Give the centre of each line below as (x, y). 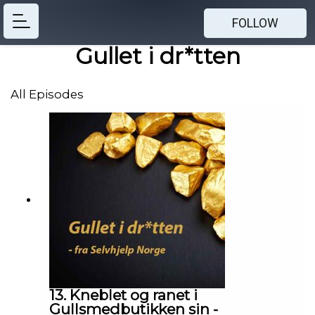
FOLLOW (255, 23)
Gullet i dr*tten (157, 56)
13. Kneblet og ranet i (123, 295)
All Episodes (47, 94)
